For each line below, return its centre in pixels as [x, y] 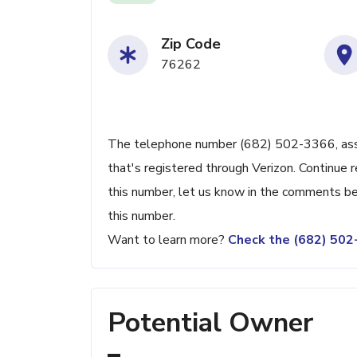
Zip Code [191, 44]
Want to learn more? [168, 240]
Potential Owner [210, 323]
